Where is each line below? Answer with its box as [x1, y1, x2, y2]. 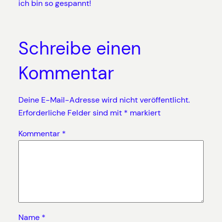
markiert [127, 108, 161, 118]
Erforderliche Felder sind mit [18, 108, 124, 118]
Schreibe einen [18, 36, 141, 60]
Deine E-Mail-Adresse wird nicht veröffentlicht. [18, 95, 190, 105]
